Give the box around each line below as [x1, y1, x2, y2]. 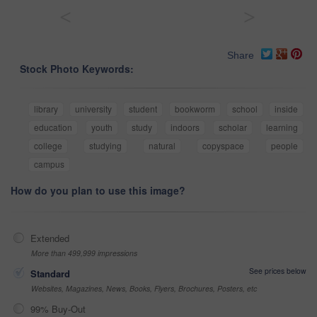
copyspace [202, 139, 244, 152]
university [75, 103, 113, 115]
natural [149, 139, 175, 152]
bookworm [174, 103, 215, 115]
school [231, 103, 258, 115]
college [34, 139, 62, 152]
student [129, 103, 158, 115]
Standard [30, 267, 70, 281]
